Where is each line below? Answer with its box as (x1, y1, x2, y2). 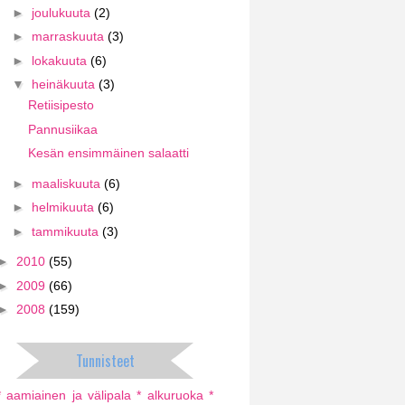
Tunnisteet (75, 350, 135, 372)
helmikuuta (31, 200, 98, 214)
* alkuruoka (137, 388, 203, 402)
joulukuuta (31, 5, 94, 20)
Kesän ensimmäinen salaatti (27, 146, 189, 160)
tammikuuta (31, 223, 102, 239)
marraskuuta (31, 29, 108, 43)
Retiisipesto (27, 98, 94, 112)
